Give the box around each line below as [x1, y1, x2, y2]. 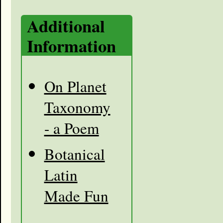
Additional [27, 12, 105, 38]
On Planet [44, 76, 107, 97]
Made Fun [44, 185, 109, 207]
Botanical [44, 143, 105, 165]
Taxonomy [44, 97, 111, 118]
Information [27, 32, 116, 58]
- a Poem [44, 117, 99, 139]
